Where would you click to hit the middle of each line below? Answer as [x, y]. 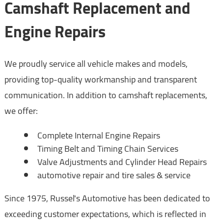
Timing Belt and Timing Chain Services [108, 149]
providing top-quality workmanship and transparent [100, 80]
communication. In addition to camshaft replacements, [106, 95]
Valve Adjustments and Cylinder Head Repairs [122, 162]
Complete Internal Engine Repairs [98, 136]
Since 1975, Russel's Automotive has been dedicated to [107, 198]
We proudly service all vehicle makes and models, [96, 64]
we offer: [21, 111]
